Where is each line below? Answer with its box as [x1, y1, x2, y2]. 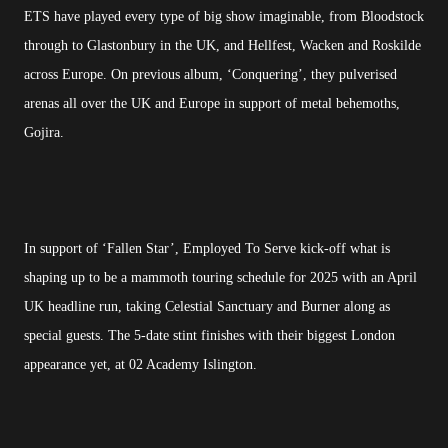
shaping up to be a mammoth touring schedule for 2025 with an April [24, 269, 417, 285]
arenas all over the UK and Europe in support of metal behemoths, [24, 95, 400, 111]
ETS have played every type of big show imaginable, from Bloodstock [24, 8, 424, 24]
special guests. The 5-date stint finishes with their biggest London [24, 327, 395, 343]
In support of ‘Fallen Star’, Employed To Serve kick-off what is [24, 240, 390, 256]
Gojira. [24, 124, 64, 140]
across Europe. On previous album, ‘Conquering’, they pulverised [24, 66, 397, 82]
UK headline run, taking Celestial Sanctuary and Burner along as [24, 298, 390, 314]
